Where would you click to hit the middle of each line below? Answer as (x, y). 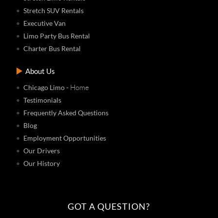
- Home (77, 87)
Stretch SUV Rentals (54, 10)
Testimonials (43, 100)
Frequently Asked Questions (66, 112)
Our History (42, 163)
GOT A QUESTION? (109, 206)
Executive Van (45, 23)
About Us (40, 71)
